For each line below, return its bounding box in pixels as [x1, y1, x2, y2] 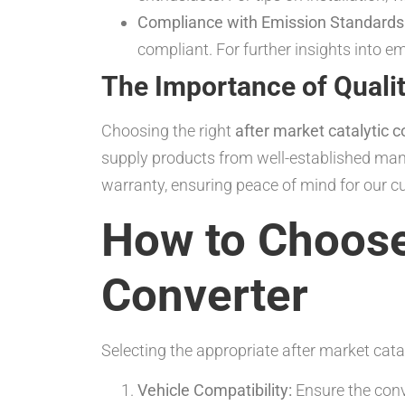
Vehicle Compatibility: [137, 381, 292, 400]
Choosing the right [101, 121, 235, 141]
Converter [101, 268, 308, 322]
